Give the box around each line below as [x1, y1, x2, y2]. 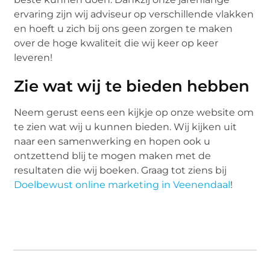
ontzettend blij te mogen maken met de [14, 149, 212, 162]
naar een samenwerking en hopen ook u [14, 135, 211, 147]
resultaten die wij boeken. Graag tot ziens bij [14, 164, 227, 176]
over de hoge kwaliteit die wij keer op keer [14, 37, 219, 49]
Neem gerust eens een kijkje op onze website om [14, 106, 254, 118]
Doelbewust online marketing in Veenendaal [14, 178, 231, 190]
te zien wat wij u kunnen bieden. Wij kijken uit [14, 121, 237, 133]
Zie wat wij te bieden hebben [14, 76, 250, 96]
